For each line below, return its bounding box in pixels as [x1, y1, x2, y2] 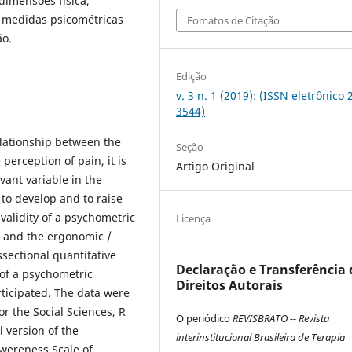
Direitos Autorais [176, 277, 284, 295]
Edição [176, 69, 207, 84]
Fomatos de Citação [187, 13, 280, 28]
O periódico [176, 311, 233, 326]
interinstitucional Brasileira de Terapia [176, 330, 346, 345]
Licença [176, 211, 211, 226]
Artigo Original [176, 159, 255, 174]
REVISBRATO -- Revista [233, 311, 330, 326]
